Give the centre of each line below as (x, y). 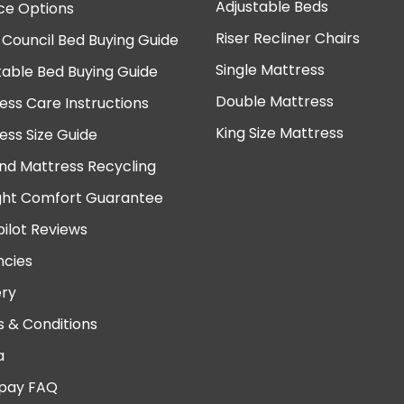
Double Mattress (275, 102)
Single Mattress (270, 70)
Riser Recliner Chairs (288, 39)
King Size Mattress (280, 133)
